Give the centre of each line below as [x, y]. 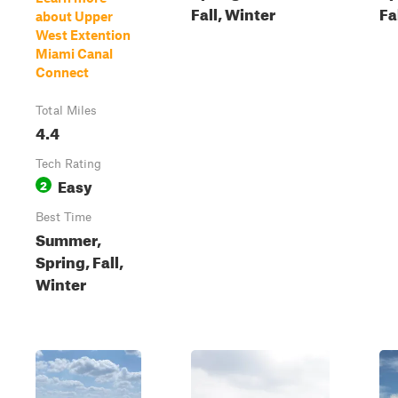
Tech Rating [68, 163]
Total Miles [66, 110]
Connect [62, 72]
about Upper [74, 16]
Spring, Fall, [80, 260]
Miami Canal [74, 53]
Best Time [64, 217]
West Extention [83, 35]
